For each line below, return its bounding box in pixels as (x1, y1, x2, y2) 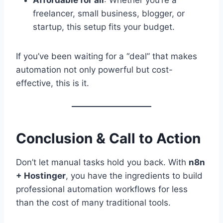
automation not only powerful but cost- (16, 64, 173, 75)
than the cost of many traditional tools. (16, 197, 171, 208)
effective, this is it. (16, 78, 89, 88)
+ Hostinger (16, 170, 66, 181)
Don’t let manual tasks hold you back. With (16, 157, 189, 167)
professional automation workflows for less (16, 184, 188, 194)
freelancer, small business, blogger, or (33, 8, 185, 18)
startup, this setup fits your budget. (33, 21, 175, 32)
